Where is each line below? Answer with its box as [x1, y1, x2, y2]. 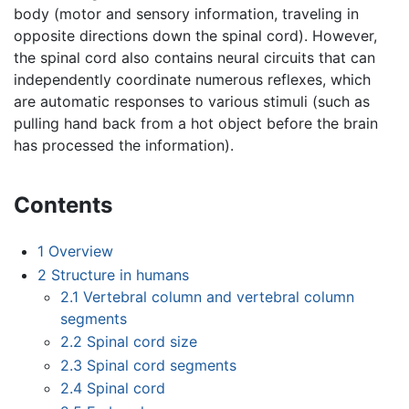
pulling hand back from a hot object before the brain [14, 114, 378, 133]
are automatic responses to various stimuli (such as [14, 92, 370, 111]
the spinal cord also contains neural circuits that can [14, 48, 375, 68]
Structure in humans [50, 265, 189, 284]
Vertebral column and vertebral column [83, 287, 355, 306]
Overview [47, 241, 113, 260]
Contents [14, 192, 112, 219]
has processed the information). [14, 136, 234, 155]
